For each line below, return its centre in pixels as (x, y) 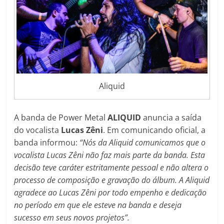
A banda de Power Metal (61, 118)
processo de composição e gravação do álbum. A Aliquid (112, 180)
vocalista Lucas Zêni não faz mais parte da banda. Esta (110, 155)
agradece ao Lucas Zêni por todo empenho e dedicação (110, 193)
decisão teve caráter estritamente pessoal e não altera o (111, 168)
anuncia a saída (171, 118)
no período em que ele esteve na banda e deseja (98, 205)
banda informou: (47, 143)
